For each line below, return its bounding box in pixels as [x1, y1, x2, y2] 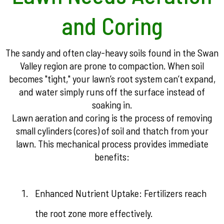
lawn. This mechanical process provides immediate [15, 137, 208, 149]
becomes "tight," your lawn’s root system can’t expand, [8, 72, 215, 84]
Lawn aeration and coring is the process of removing [12, 111, 212, 123]
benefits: [94, 150, 129, 162]
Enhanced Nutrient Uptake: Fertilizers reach [35, 187, 206, 199]
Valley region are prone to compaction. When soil [20, 59, 204, 71]
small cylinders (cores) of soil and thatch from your [15, 124, 208, 136]
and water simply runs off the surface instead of [19, 85, 205, 97]
